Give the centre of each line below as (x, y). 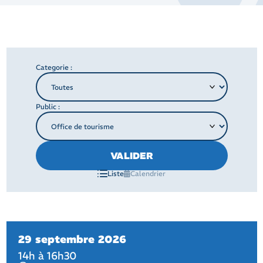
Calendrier (148, 173)
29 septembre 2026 (72, 239)
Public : (48, 107)
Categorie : (54, 67)
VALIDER (131, 156)
